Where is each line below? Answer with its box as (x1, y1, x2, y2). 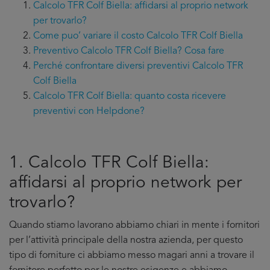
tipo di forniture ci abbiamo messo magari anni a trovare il (9, 251, 254, 260)
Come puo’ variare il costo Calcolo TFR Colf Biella (33, 31, 243, 41)
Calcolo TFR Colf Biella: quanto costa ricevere (33, 92, 226, 101)
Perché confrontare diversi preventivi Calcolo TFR (33, 61, 243, 71)
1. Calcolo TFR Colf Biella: (9, 155, 209, 172)
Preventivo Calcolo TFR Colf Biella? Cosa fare (33, 46, 224, 56)
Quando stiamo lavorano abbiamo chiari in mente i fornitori (9, 221, 260, 230)
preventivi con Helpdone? (33, 107, 145, 116)
